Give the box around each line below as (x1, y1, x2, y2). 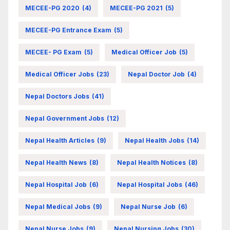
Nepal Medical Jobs (25, 202, 90, 210)
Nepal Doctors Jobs (25, 92, 89, 100)
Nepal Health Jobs (125, 136, 184, 144)
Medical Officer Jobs (25, 70, 94, 78)
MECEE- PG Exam (25, 48, 82, 56)
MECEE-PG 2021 (110, 4, 163, 12)
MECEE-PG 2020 (25, 4, 80, 12)
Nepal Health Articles (25, 136, 94, 144)
